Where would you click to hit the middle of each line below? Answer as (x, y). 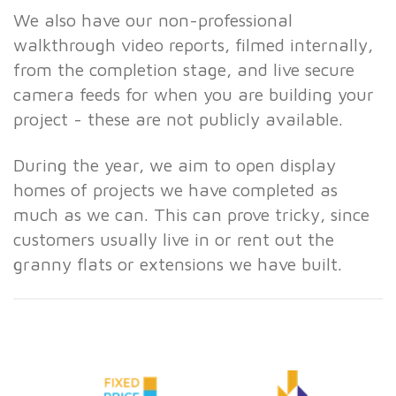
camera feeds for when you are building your (194, 95)
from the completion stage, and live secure (184, 70)
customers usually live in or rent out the (174, 240)
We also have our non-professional (153, 20)
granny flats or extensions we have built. (183, 264)
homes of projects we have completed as (175, 190)
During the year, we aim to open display (175, 165)
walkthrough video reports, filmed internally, (193, 45)
